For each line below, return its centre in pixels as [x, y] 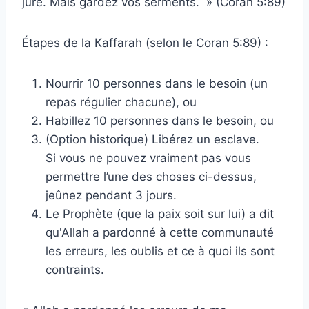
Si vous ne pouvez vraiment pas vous [148, 158]
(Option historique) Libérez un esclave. [152, 139]
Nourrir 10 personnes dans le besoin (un [157, 83]
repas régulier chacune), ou [121, 102]
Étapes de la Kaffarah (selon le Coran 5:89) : [145, 42]
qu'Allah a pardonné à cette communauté [160, 232]
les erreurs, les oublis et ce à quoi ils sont [160, 251]
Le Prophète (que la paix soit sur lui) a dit [160, 213]
